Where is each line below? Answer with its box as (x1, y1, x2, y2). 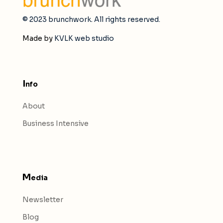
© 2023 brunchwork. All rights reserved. (22, 15, 160, 24)
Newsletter (22, 195, 63, 205)
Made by (22, 34, 54, 43)
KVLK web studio (54, 34, 114, 43)
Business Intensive (22, 119, 89, 128)
